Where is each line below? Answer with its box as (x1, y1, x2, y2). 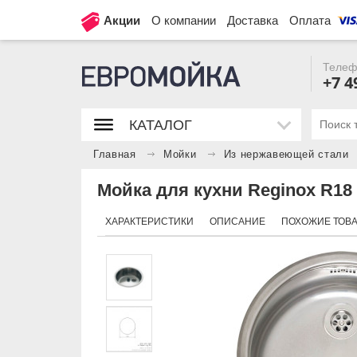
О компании (151, 14, 216, 27)
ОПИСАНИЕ (210, 216, 265, 227)
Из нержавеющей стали (223, 149, 349, 160)
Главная (93, 149, 136, 160)
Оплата (289, 14, 331, 27)
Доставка (227, 14, 278, 27)
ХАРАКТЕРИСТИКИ (105, 216, 194, 227)
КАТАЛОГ (129, 117, 192, 133)
